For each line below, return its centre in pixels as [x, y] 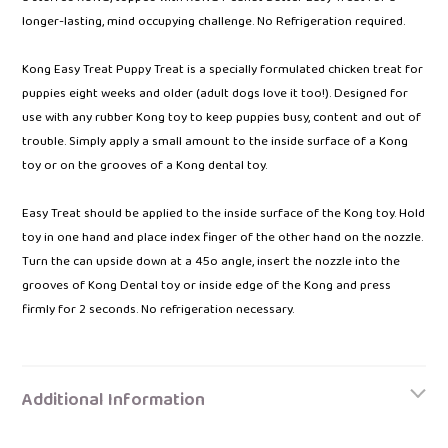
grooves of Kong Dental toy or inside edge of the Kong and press [206, 285]
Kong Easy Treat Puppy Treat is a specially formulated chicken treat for [222, 69]
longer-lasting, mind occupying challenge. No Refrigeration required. [213, 21]
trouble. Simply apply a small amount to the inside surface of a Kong [215, 141]
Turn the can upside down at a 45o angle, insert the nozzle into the [211, 261]
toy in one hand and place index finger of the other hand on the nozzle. [222, 237]
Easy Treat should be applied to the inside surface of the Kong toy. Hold [223, 213]
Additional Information [113, 399]
